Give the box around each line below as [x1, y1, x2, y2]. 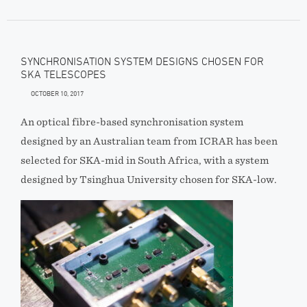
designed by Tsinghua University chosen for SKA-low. [21, 174, 277, 185]
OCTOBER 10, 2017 [31, 89, 84, 97]
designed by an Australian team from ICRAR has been [21, 136, 278, 147]
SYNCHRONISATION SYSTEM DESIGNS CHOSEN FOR [21, 55, 264, 67]
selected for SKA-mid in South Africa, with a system [21, 155, 269, 166]
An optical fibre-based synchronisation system [21, 116, 244, 127]
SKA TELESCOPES [21, 68, 106, 80]
